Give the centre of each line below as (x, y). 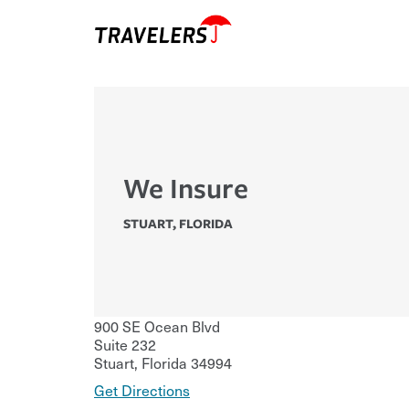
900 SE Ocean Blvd (157, 326)
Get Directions (142, 390)
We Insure (186, 188)
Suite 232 (125, 345)
